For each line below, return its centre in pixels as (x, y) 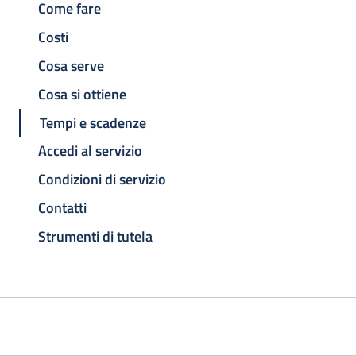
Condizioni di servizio (102, 180)
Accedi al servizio (90, 151)
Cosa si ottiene (82, 94)
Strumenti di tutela (95, 236)
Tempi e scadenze (93, 122)
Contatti (62, 207)
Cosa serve (71, 66)
